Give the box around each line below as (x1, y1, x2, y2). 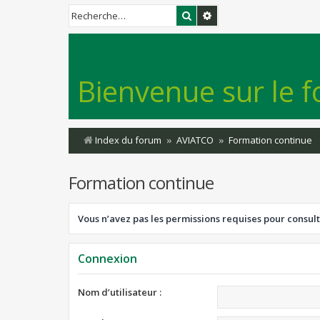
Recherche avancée (213, 9, 299, 21)
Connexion (78, 251, 137, 266)
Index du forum (95, 134, 161, 146)
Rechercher (192, 9, 242, 21)
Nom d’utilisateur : (78, 286, 161, 299)
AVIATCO (176, 134, 214, 146)
